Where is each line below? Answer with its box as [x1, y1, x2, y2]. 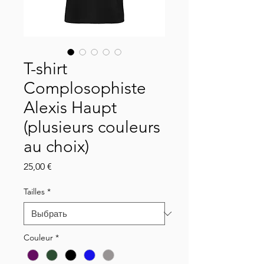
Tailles [24, 186, 45, 197]
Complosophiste [24, 78, 146, 98]
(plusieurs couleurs [24, 117, 160, 137]
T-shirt [24, 59, 67, 79]
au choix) [24, 137, 89, 157]
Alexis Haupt [24, 98, 117, 118]
